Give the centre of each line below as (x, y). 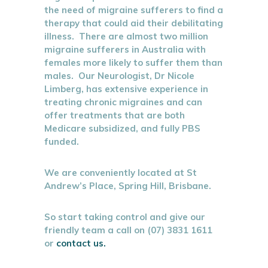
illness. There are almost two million (126, 36)
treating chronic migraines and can (123, 102)
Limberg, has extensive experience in (126, 89)
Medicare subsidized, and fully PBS (122, 128)
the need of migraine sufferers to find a (134, 10)
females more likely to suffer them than (133, 63)
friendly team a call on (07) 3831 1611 (128, 230)
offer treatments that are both (115, 115)
